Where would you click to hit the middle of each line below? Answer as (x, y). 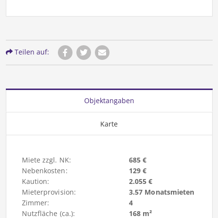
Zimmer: (36, 203)
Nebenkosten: (45, 171)
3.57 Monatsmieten (162, 192)
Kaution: (36, 182)
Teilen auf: (31, 52)
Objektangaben (109, 101)
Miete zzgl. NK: (46, 160)
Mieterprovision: (49, 192)
